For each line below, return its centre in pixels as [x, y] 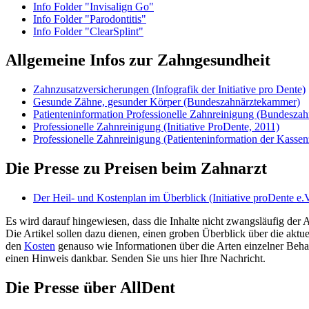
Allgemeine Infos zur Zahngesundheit [138, 60]
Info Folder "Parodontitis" [90, 19]
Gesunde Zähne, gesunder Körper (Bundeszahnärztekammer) [167, 102]
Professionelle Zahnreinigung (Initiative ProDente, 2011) [156, 127]
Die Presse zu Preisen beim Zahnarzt [136, 169]
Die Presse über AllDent [90, 288]
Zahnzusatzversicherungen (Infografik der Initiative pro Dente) [169, 90]
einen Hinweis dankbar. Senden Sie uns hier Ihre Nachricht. [136, 259]
